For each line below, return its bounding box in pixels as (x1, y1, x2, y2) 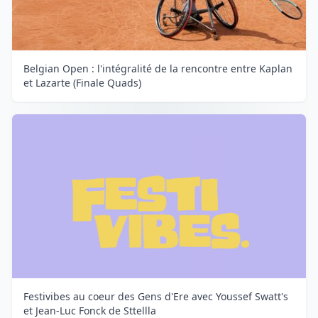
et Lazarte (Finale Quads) (23, 75, 141, 89)
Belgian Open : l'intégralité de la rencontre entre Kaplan (23, 61, 292, 75)
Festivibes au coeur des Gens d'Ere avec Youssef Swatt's (23, 290, 288, 304)
